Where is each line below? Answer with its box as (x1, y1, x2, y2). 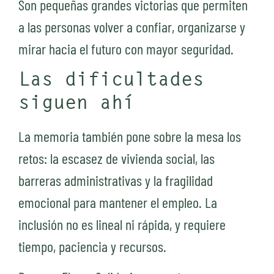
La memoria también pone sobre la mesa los (18, 127, 241, 145)
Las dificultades (18, 70, 204, 91)
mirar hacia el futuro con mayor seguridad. (18, 40, 234, 58)
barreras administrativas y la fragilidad (18, 171, 213, 189)
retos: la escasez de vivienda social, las (18, 149, 215, 167)
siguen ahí (18, 94, 135, 114)
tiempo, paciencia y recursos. (18, 237, 166, 255)
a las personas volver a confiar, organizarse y (18, 18, 245, 36)
